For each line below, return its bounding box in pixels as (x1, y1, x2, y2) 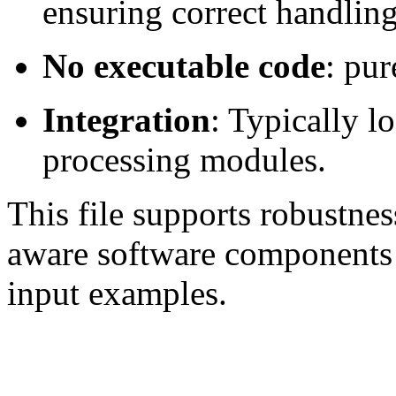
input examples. (7, 274, 227, 313)
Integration (42, 101, 210, 140)
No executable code (42, 47, 325, 86)
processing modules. (42, 141, 326, 179)
